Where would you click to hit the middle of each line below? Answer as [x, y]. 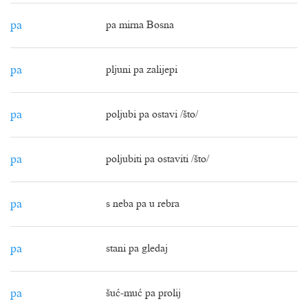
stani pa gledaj [137, 249]
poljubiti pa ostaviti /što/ [157, 159]
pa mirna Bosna [140, 25]
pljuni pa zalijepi [142, 70]
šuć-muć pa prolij [143, 294]
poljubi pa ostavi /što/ [152, 115]
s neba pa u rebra [143, 204]
